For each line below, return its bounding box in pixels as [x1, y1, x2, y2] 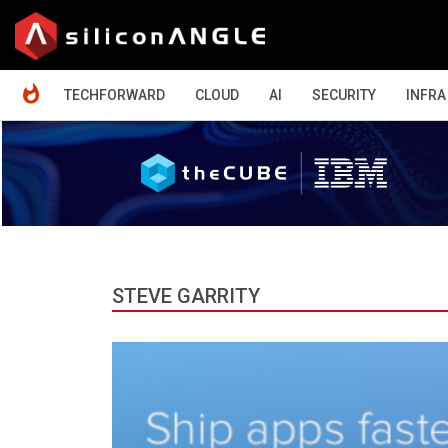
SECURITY [312, 87, 376, 103]
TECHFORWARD [64, 87, 165, 103]
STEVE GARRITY [112, 283, 260, 308]
